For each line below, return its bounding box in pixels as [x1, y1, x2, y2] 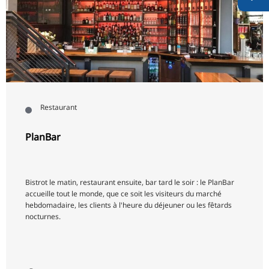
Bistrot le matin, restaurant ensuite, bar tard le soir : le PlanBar [25, 177, 234, 188]
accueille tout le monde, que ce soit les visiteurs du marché [25, 189, 222, 199]
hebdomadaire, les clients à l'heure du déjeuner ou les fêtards [25, 200, 232, 211]
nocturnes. [25, 211, 61, 222]
